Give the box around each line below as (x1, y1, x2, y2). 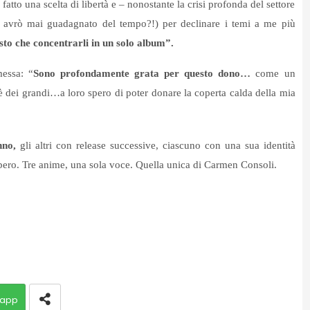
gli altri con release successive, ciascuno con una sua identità (19, 140, 295, 152)
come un (255, 68, 295, 80)
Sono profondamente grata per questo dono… (33, 68, 256, 80)
